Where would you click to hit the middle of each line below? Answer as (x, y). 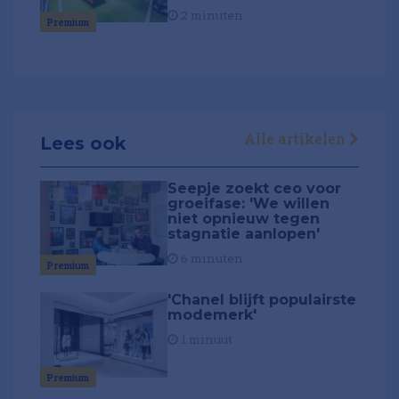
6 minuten (211, 258)
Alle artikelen (297, 138)
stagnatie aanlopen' (244, 233)
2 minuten (211, 15)
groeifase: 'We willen (249, 203)
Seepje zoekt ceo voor (255, 188)
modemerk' (212, 315)
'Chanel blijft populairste (262, 300)
